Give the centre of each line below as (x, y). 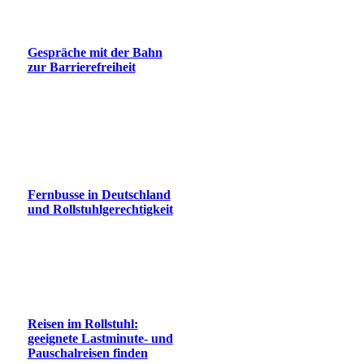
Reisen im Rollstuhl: (82, 323)
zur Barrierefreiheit (81, 67)
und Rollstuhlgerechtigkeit (100, 209)
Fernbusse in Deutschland (99, 194)
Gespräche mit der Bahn (95, 52)
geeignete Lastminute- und (100, 338)
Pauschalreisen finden (87, 353)
